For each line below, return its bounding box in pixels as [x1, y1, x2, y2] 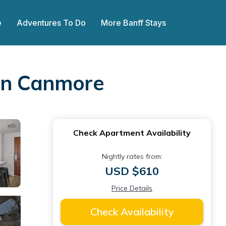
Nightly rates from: [101, 152, 162, 161]
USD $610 [105, 164, 159, 178]
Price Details [111, 184, 152, 193]
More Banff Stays [101, 18, 166, 28]
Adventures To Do [17, 18, 86, 28]
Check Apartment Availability [73, 128, 191, 138]
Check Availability [90, 205, 174, 218]
